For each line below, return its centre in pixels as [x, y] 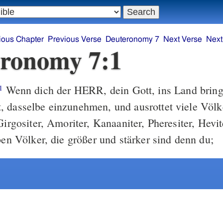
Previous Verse [74, 40]
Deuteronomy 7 [132, 40]
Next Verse [182, 40]
